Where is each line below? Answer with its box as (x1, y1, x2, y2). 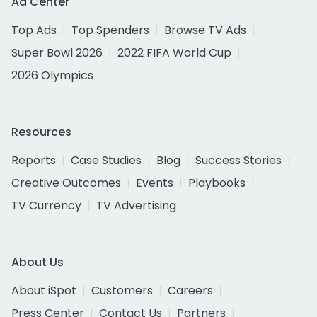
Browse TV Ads (164, 22, 246, 39)
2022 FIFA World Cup (117, 45, 231, 62)
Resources (11, 124, 71, 141)
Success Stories (195, 152, 282, 169)
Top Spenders (71, 22, 149, 39)
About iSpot (11, 282, 76, 299)
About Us (11, 254, 64, 271)
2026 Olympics (11, 67, 93, 84)
